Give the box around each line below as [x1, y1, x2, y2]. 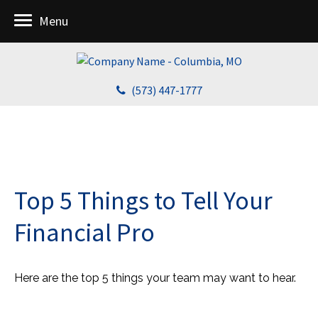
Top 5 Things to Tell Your [14, 185, 273, 216]
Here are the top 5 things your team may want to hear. [14, 271, 296, 285]
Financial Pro [14, 216, 155, 248]
